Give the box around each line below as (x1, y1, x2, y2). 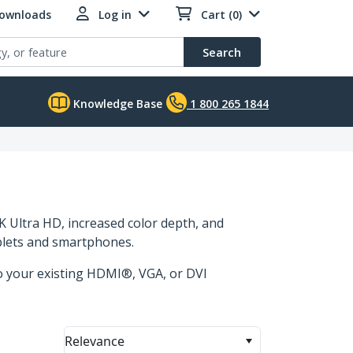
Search (203, 44, 241, 60)
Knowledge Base (70, 96, 162, 111)
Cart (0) (201, 7, 242, 22)
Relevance (65, 333, 124, 350)
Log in (98, 7, 132, 22)
